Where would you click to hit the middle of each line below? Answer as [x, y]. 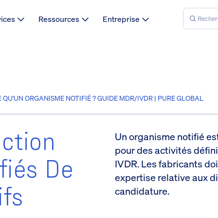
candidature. [142, 191]
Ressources [59, 19]
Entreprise [121, 19]
